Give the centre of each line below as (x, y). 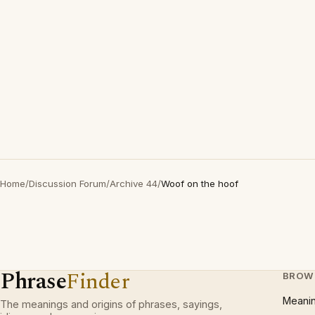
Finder (98, 282)
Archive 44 (134, 184)
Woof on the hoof (200, 184)
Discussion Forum (67, 184)
